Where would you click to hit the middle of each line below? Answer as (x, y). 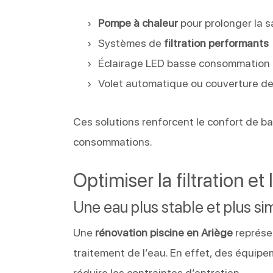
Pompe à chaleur (138, 23)
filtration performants (217, 43)
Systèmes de (131, 43)
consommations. (113, 141)
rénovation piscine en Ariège (164, 232)
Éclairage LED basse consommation (184, 63)
